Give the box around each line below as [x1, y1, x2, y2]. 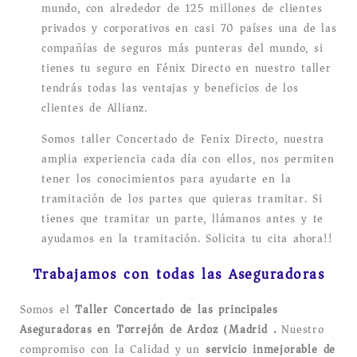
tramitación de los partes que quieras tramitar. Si [41, 188, 323, 209]
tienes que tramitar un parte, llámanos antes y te [41, 208, 324, 229]
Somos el [20, 299, 76, 320]
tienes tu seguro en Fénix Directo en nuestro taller [41, 57, 331, 78]
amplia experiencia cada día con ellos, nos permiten [41, 148, 335, 169]
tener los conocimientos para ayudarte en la [41, 168, 292, 189]
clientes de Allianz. [41, 97, 148, 118]
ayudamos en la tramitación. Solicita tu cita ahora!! [41, 228, 333, 249]
